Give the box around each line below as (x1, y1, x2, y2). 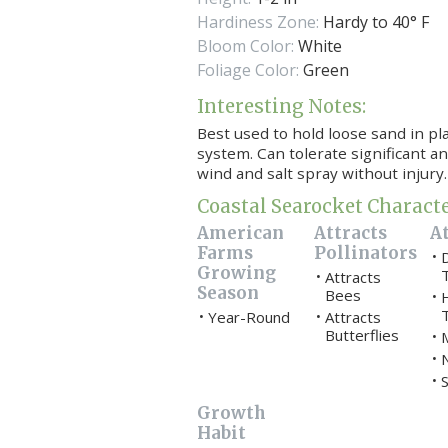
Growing (196, 261, 276, 284)
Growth (196, 401, 266, 424)
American (196, 221, 284, 244)
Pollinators (313, 241, 417, 264)
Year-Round (207, 307, 290, 328)
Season (196, 281, 259, 304)
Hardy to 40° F (318, 10, 429, 33)
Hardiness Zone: (196, 10, 319, 33)
